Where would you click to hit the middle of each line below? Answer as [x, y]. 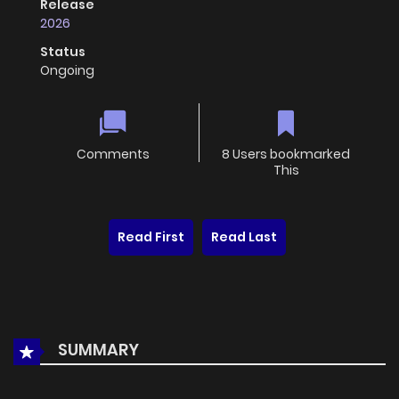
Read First [151, 237]
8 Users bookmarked [286, 155]
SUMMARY [97, 350]
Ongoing [67, 71]
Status [63, 52]
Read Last [244, 237]
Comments [113, 155]
